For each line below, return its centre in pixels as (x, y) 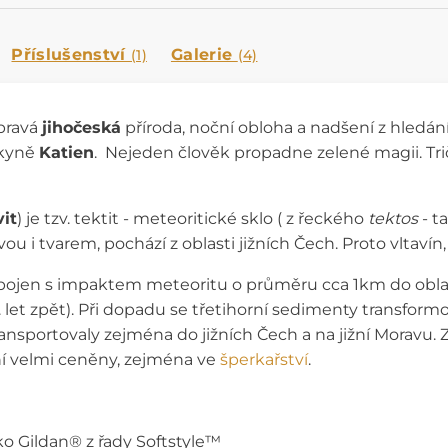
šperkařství (264, 360)
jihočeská (81, 128)
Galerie (204, 55)
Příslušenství (71, 55)
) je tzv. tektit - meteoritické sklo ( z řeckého (192, 219)
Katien (66, 153)
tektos (393, 219)
